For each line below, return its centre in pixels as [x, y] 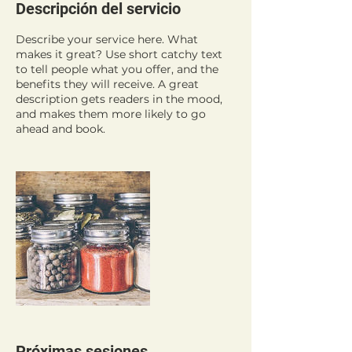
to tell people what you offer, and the [117, 69]
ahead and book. [60, 129]
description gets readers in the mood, [119, 99]
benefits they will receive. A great [107, 84]
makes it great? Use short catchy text [119, 54]
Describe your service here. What [107, 39]
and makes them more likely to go [111, 114]
